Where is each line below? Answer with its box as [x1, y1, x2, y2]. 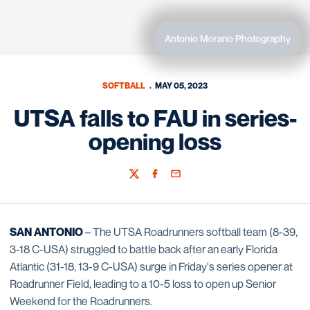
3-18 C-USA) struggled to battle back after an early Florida [10, 242, 277, 256]
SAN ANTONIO [10, 225, 83, 239]
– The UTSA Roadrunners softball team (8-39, [83, 225, 298, 239]
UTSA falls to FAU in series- [13, 104, 297, 132]
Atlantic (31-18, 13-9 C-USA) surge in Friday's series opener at [10, 259, 293, 273]
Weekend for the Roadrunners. [10, 294, 152, 308]
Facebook [149, 174, 190, 186]
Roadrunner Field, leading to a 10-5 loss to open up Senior [10, 277, 276, 291]
